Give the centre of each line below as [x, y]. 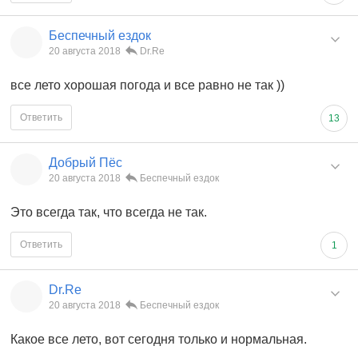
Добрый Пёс [86, 162]
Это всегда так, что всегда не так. [109, 212]
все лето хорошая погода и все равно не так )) [147, 85]
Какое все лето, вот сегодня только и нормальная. [159, 339]
